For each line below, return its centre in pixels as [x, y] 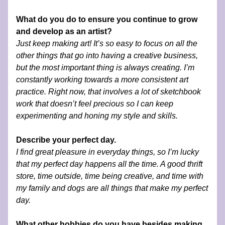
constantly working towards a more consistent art [102, 80]
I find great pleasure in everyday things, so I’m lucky [107, 152]
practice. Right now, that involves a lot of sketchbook [108, 92]
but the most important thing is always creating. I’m [105, 68]
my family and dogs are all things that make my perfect [112, 188]
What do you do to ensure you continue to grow [107, 19]
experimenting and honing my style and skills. [97, 116]
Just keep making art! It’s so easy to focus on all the [107, 43]
